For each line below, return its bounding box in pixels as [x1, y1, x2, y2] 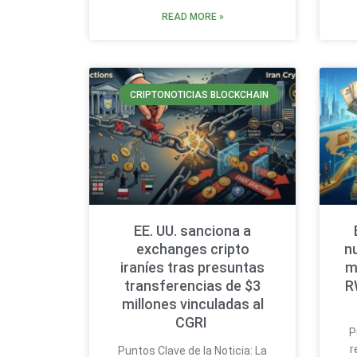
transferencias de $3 [124, 277, 261, 294]
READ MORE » [161, 11, 224, 23]
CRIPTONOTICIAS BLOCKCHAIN [130, 88, 269, 100]
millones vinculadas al [121, 295, 264, 312]
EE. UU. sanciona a [134, 222, 252, 239]
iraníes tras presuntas [120, 258, 265, 276]
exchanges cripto [135, 240, 249, 257]
